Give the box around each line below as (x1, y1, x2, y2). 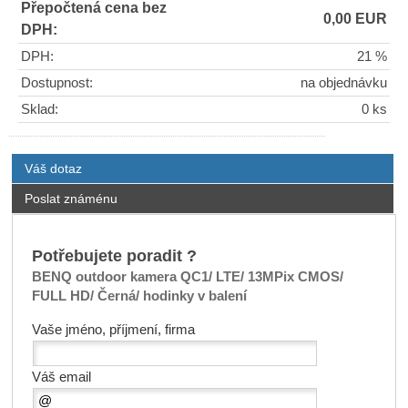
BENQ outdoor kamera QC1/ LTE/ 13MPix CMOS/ (31, 269, 343, 284)
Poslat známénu (24, 190, 117, 206)
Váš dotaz (24, 160, 82, 176)
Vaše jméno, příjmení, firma (31, 321, 195, 337)
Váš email (31, 369, 91, 384)
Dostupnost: (21, 75, 93, 90)
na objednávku (301, 75, 387, 90)
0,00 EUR (323, 9, 387, 26)
